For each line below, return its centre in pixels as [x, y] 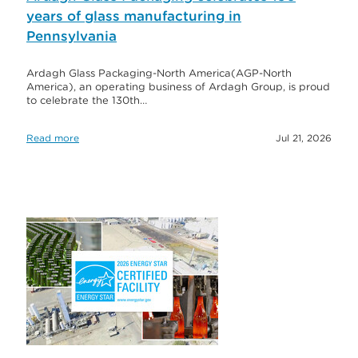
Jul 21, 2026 [304, 138]
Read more [53, 138]
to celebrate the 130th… [87, 101]
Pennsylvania [72, 36]
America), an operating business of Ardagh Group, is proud [178, 87]
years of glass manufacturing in [134, 16]
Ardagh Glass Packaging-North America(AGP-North [159, 74]
